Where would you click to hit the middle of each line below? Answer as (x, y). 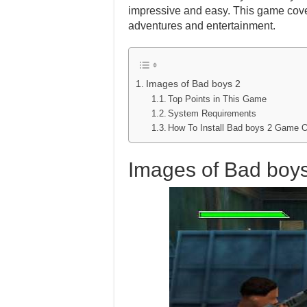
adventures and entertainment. (202, 26)
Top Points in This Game (218, 99)
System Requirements (212, 113)
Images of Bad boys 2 (193, 84)
